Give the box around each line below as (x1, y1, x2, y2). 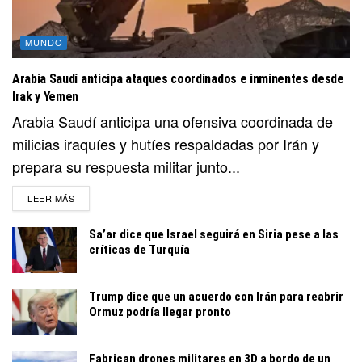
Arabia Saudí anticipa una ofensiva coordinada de (12, 111, 333, 133)
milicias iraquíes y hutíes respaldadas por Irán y (12, 133, 319, 155)
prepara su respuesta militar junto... (12, 156, 240, 178)
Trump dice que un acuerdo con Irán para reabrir (89, 289, 343, 305)
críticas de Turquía (89, 242, 190, 258)
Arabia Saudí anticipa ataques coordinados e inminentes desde (12, 71, 344, 87)
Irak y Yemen (12, 89, 79, 105)
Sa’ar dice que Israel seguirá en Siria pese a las (89, 227, 339, 242)
